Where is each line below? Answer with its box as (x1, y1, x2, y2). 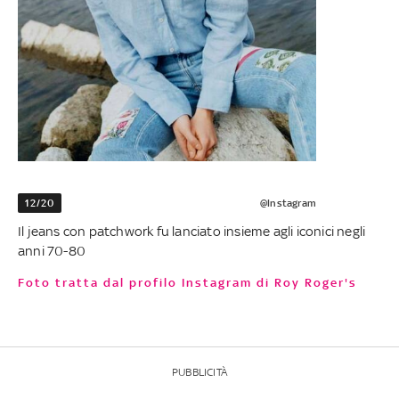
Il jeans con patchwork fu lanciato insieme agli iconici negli (18, 224, 366, 240)
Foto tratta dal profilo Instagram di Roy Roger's (26, 276, 357, 290)
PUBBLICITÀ (172, 366, 227, 379)
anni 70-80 (18, 243, 85, 259)
